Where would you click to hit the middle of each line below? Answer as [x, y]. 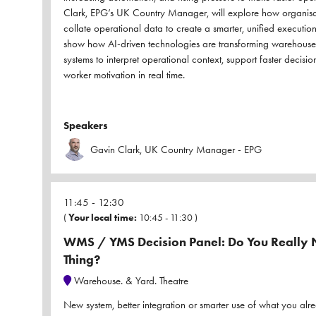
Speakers [86, 126]
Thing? [82, 260]
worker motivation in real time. [124, 75]
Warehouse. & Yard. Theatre [130, 281]
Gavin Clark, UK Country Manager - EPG [176, 150]
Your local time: [103, 218]
